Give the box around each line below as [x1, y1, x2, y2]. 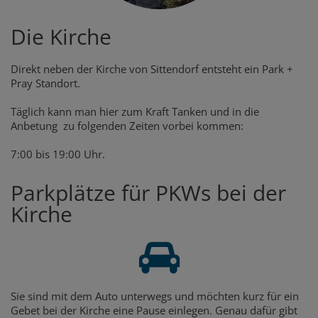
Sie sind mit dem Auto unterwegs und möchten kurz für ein [11, 289, 299, 304]
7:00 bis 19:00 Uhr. [11, 147, 105, 162]
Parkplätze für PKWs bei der [11, 178, 286, 208]
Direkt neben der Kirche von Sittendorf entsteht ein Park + [11, 62, 293, 77]
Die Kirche [11, 22, 111, 52]
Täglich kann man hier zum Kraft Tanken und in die [11, 104, 259, 119]
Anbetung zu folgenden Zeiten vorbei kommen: [11, 119, 243, 133]
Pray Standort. [11, 76, 80, 91]
